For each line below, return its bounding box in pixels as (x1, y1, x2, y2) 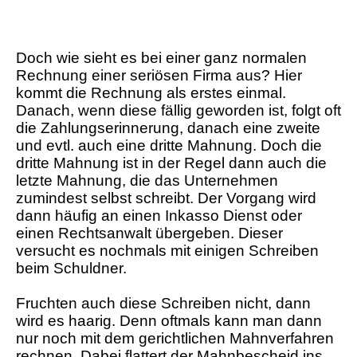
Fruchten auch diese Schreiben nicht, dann (16, 295, 311, 312)
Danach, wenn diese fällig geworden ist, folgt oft (16, 102, 341, 120)
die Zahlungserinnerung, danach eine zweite (16, 120, 320, 137)
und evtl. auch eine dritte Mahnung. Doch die (16, 137, 322, 155)
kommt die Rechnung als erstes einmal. (16, 84, 286, 102)
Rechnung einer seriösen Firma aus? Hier (16, 67, 302, 84)
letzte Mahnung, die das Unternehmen (16, 172, 278, 190)
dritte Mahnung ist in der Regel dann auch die (16, 155, 327, 172)
